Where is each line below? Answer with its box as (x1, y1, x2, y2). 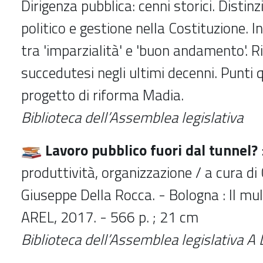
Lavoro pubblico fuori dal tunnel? (42, 139, 258, 161)
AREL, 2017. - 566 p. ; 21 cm (21, 205, 198, 228)
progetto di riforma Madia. (21, 83, 184, 106)
